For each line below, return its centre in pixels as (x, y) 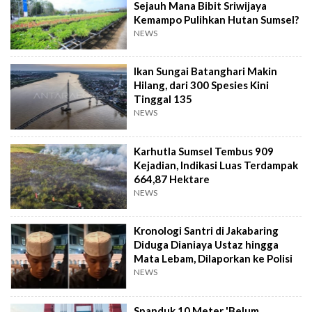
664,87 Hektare (172, 179)
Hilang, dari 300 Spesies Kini (202, 85)
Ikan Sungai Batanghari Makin (206, 71)
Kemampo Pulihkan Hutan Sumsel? (217, 19)
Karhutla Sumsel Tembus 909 (204, 151)
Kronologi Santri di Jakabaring (206, 231)
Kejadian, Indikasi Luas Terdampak (216, 165)
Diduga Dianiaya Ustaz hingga (206, 245)
